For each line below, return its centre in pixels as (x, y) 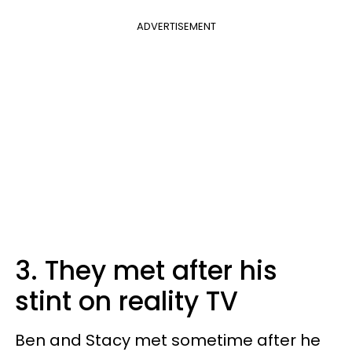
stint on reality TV (126, 301)
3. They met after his (146, 271)
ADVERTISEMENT (176, 26)
